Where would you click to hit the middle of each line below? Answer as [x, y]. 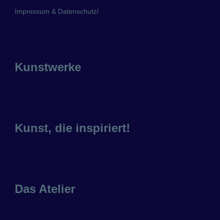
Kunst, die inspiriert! [72, 128]
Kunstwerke [48, 67]
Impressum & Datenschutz [56, 12]
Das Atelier [45, 189]
